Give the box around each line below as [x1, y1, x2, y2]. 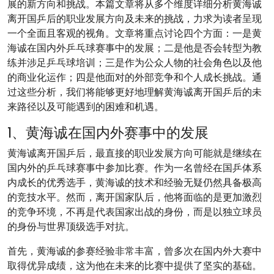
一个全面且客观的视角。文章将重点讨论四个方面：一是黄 [7, 26, 262, 40]
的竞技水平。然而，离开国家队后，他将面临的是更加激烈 [7, 190, 262, 204]
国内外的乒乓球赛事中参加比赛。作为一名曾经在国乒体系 [7, 161, 262, 175]
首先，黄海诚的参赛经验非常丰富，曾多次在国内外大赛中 [7, 244, 262, 258]
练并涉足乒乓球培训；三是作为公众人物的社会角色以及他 [7, 56, 262, 70]
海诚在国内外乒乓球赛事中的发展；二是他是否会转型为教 [7, 41, 262, 55]
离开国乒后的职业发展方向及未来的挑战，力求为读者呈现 [7, 12, 262, 26]
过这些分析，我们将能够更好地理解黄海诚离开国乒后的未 [7, 85, 262, 99]
